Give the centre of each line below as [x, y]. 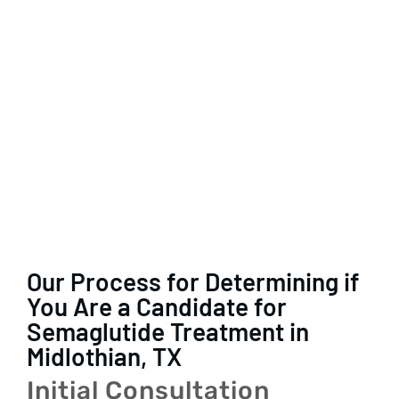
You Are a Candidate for [157, 307]
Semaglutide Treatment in [168, 332]
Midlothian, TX [105, 357]
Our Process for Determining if [194, 282]
